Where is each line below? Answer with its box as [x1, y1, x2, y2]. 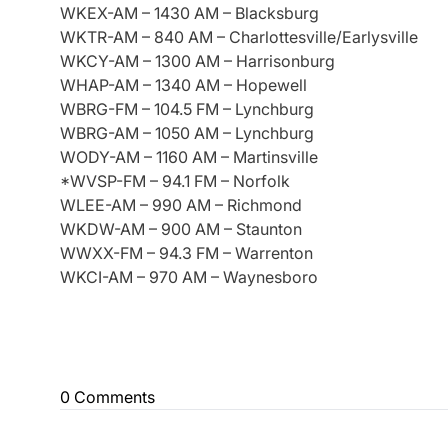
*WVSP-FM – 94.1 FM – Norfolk [60, 170, 290, 191]
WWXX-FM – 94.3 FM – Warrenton [60, 242, 313, 263]
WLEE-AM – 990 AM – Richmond [60, 194, 302, 215]
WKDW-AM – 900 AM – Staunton [60, 218, 302, 239]
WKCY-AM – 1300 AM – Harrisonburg [60, 50, 335, 71]
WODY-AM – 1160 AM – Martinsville [60, 146, 318, 167]
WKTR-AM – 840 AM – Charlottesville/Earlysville [60, 26, 418, 47]
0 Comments [60, 386, 155, 407]
